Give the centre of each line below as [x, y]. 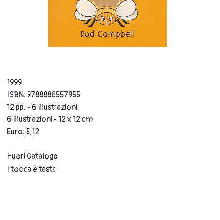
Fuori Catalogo [32, 156]
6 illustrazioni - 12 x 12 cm [50, 119]
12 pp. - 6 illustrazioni [42, 107]
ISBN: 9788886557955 [43, 95]
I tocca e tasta [31, 169]
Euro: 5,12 [23, 131]
